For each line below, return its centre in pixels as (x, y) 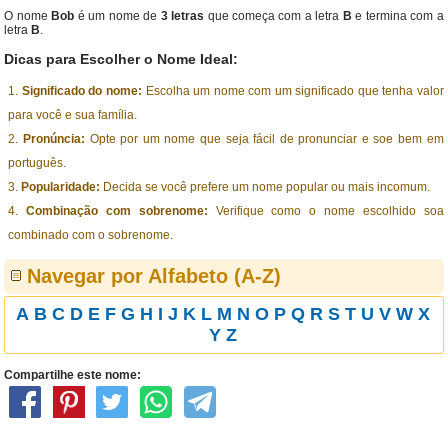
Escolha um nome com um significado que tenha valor (293, 91)
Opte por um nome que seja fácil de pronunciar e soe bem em (264, 139)
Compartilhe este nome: (73, 375)
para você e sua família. (73, 115)
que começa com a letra (273, 16)
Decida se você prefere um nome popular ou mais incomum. (265, 187)
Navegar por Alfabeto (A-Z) (154, 276)
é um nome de (117, 16)
